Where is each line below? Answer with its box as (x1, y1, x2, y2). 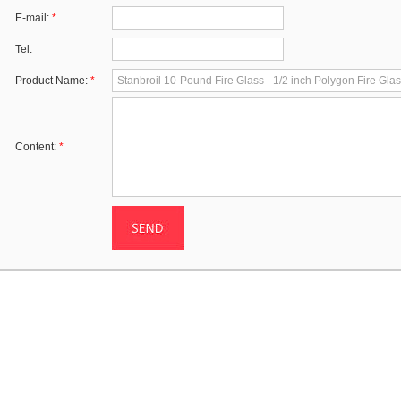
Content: (15, 141, 59, 153)
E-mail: (15, 12, 52, 24)
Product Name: (15, 74, 90, 87)
